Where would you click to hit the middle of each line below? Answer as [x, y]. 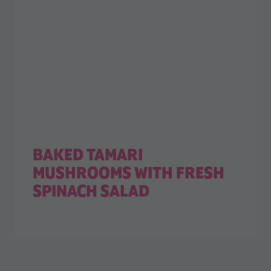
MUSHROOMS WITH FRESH [129, 173]
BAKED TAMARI [88, 155]
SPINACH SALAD [91, 191]
